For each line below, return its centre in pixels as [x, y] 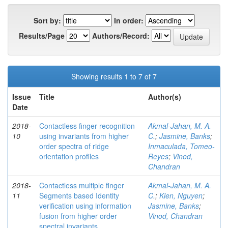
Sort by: [47, 20]
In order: [129, 20]
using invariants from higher [84, 136]
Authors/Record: [121, 35]
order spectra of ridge [74, 146]
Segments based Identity [79, 195]
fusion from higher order [78, 216]
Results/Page [41, 35]
